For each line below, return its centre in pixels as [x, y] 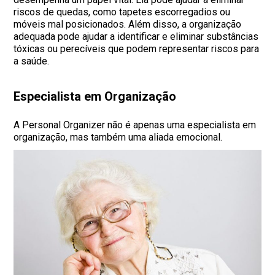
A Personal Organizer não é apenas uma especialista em [135, 125]
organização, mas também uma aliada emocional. [118, 137]
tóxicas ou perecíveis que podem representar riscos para [137, 49]
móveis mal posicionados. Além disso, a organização [128, 25]
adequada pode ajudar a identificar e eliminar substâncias [136, 37]
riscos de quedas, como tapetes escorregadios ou [122, 12]
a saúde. [32, 61]
